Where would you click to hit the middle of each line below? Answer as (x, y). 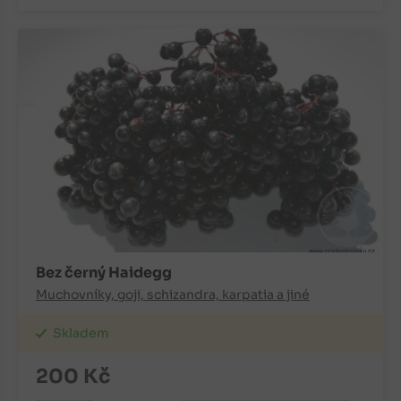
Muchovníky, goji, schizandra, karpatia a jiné (173, 295)
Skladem (81, 333)
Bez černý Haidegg (104, 273)
